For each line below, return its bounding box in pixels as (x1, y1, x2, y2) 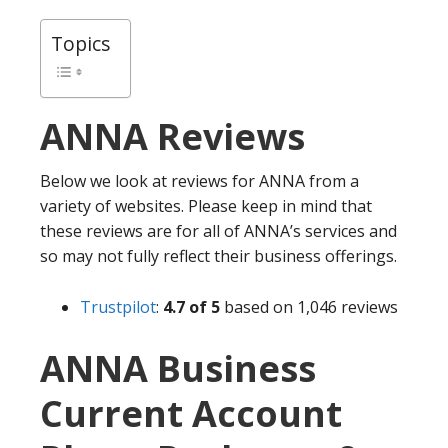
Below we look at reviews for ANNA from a (40, 169, 359, 192)
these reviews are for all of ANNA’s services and (40, 219, 397, 242)
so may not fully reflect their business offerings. (40, 244, 397, 267)
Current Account (40, 388, 342, 438)
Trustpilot (80, 295, 156, 318)
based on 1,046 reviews (224, 295, 398, 318)
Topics (51, 29, 110, 57)
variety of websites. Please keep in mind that (40, 194, 372, 217)
